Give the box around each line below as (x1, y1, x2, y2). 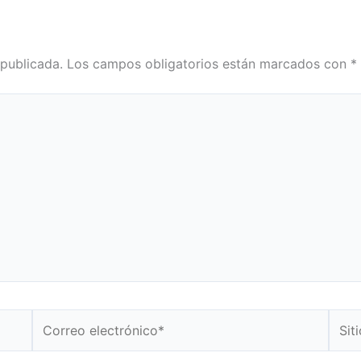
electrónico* (31, 332, 106, 349)
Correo (31, 311, 74, 328)
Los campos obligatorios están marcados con (67, 56, 351, 73)
